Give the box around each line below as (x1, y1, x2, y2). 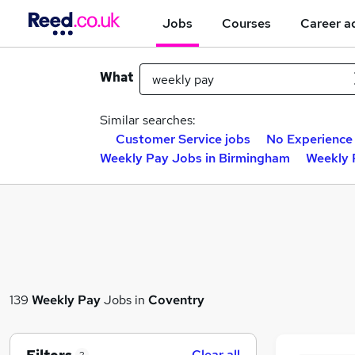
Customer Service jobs (116, 131, 250, 147)
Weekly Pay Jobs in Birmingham (100, 150, 290, 166)
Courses (222, 14, 271, 32)
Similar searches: (100, 112, 196, 128)
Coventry (148, 291, 204, 308)
